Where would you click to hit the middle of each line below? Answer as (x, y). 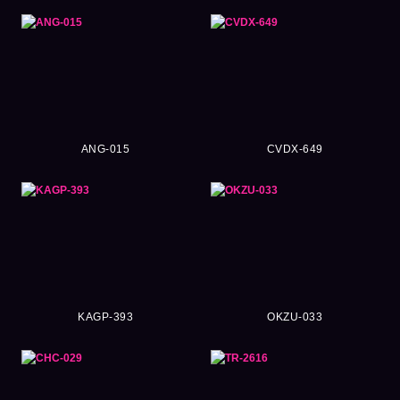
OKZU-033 (295, 317)
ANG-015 (105, 149)
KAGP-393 (105, 317)
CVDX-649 (295, 149)
